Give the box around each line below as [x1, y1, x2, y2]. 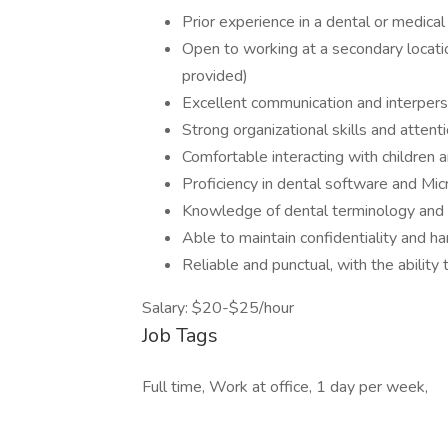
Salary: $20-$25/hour [142, 297, 294, 319]
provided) [182, 65, 248, 87]
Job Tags [142, 322, 218, 349]
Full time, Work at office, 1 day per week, [142, 376, 428, 398]
